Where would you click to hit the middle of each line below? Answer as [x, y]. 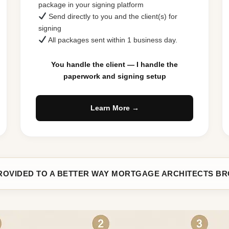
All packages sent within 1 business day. [112, 40]
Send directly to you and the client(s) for [112, 16]
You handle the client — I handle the [114, 64]
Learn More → [114, 108]
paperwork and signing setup [114, 76]
